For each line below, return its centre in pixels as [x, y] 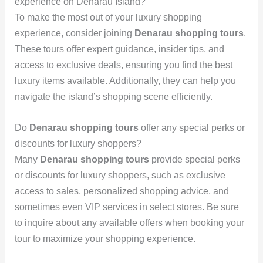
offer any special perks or [191, 127]
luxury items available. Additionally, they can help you [125, 80]
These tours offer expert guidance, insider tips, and [119, 49]
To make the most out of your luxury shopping [108, 17]
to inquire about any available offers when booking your [129, 222]
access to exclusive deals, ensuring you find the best [123, 65]
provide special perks [194, 159]
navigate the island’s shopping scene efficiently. [113, 96]
